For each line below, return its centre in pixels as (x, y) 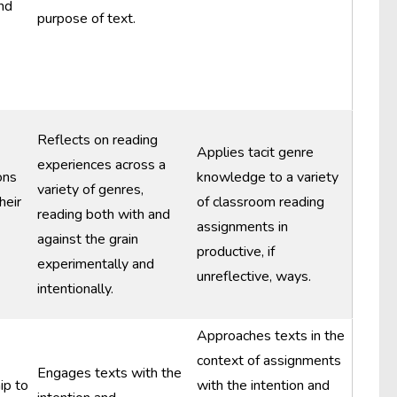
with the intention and (263, 385)
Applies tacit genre (255, 152)
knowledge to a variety (268, 177)
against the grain (88, 239)
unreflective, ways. (254, 276)
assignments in (242, 227)
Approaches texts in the (271, 336)
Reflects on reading (97, 140)
